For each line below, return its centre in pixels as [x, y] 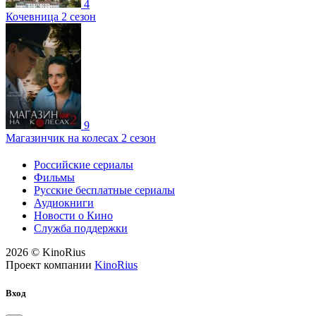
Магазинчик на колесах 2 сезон [81, 138]
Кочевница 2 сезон [51, 17]
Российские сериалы [84, 165]
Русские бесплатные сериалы [104, 190]
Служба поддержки [81, 229]
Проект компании [49, 265]
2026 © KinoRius [45, 253]
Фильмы [54, 178]
